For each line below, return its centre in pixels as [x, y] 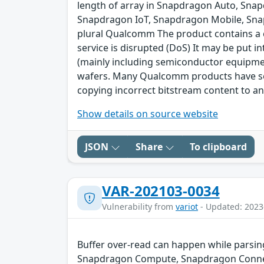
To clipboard [218, 147]
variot [187, 207]
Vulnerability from [139, 207]
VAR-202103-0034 [161, 191]
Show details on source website [148, 114]
